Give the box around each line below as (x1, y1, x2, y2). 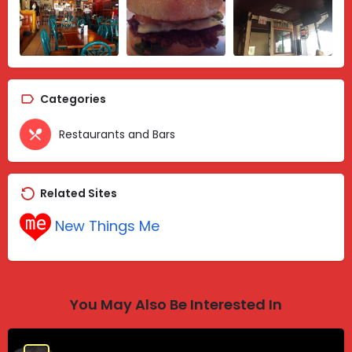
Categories (40, 91, 106, 108)
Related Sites (40, 185, 117, 202)
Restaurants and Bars (59, 126, 175, 143)
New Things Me (55, 216, 159, 236)
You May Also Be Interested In (70, 295, 282, 315)
